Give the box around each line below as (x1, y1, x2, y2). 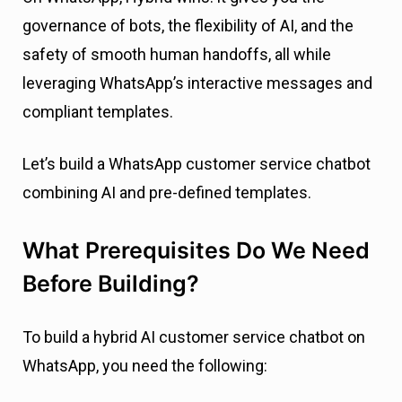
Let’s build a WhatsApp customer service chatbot (22, 154, 371, 174)
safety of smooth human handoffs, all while (22, 45, 331, 65)
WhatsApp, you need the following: (22, 356, 267, 376)
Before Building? (22, 270, 199, 298)
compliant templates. (22, 102, 173, 122)
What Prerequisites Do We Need (22, 237, 370, 265)
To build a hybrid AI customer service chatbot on (22, 328, 365, 347)
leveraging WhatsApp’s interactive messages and (22, 74, 372, 93)
